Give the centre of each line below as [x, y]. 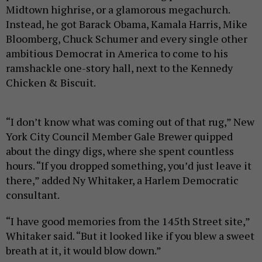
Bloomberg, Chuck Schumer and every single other [127, 38]
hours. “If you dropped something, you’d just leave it [129, 165]
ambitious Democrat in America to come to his [117, 53]
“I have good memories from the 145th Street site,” [128, 221]
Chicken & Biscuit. [51, 82]
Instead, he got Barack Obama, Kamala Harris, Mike [127, 24]
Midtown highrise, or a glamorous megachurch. [118, 9]
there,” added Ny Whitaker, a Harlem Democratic [122, 180]
